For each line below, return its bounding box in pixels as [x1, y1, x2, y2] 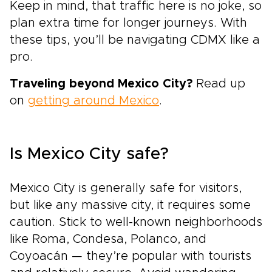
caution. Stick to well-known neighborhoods [10, 216, 262, 229]
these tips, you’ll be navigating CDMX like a [10, 34, 260, 47]
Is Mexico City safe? [10, 146, 169, 163]
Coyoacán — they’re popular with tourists [10, 250, 251, 263]
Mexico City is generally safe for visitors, [10, 182, 242, 195]
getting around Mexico [28, 95, 159, 107]
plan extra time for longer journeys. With [10, 17, 247, 30]
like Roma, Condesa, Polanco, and [10, 233, 206, 246]
